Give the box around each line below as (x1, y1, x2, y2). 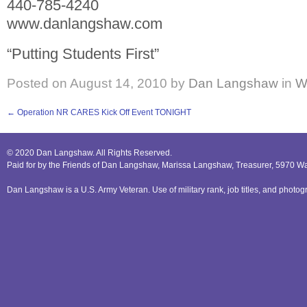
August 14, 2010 (67, 75, 167, 90)
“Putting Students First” (7, 45, 159, 62)
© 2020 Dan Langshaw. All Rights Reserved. (7, 147, 172, 158)
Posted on (7, 75, 67, 90)
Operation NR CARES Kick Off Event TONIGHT (15, 107, 191, 117)
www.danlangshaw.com (7, 15, 162, 33)
